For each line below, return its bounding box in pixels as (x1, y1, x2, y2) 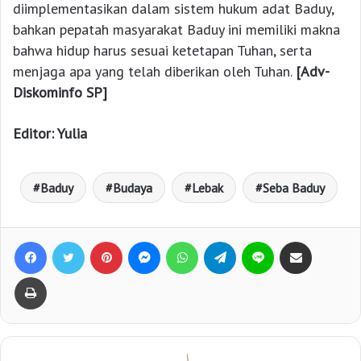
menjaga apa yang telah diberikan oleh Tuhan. (13, 62, 296, 81)
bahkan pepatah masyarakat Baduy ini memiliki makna (13, 20, 340, 39)
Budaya (112, 180, 152, 197)
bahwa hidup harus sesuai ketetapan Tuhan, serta (13, 41, 312, 60)
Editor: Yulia (13, 124, 87, 143)
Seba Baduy (262, 180, 325, 197)
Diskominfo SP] (13, 83, 107, 102)
